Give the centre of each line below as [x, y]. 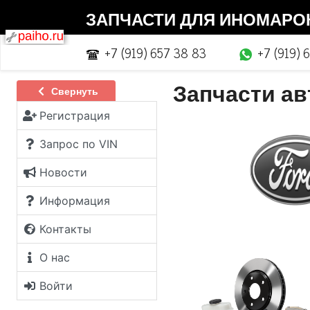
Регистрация [75, 116]
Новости [63, 172]
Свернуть [73, 91]
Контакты [65, 229]
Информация [75, 201]
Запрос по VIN [79, 144]
